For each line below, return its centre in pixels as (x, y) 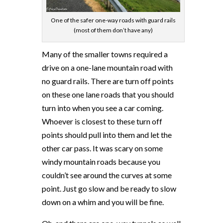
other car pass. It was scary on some (102, 148)
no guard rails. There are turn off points (108, 81)
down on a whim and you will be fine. (103, 202)
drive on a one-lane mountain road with (107, 68)
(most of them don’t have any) (113, 30)
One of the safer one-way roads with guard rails (113, 20)
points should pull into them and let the (107, 135)
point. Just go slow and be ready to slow (109, 189)
